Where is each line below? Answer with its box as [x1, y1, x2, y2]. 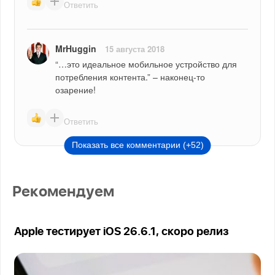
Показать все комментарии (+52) [71, 140, 204, 150]
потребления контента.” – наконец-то [55, 71, 206, 83]
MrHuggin [55, 42, 97, 55]
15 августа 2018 [105, 43, 165, 55]
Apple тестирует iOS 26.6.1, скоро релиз [14, 227, 230, 238]
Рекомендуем [12, 185, 115, 200]
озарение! [55, 83, 96, 96]
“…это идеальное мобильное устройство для [55, 58, 238, 71]
